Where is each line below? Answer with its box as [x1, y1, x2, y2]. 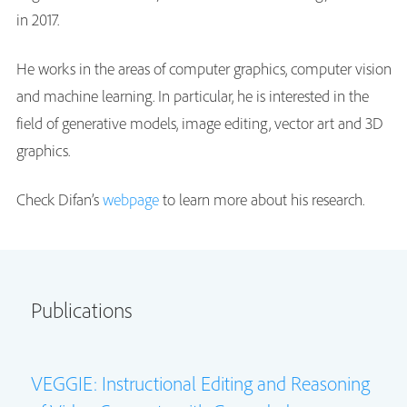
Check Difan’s [16, 188, 103, 210]
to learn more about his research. [159, 188, 364, 210]
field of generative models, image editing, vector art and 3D [16, 112, 383, 134]
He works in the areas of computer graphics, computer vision [16, 57, 392, 79]
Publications [31, 295, 133, 323]
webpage [103, 188, 159, 210]
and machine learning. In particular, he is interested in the [16, 84, 369, 106]
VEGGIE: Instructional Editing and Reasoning [31, 370, 370, 396]
